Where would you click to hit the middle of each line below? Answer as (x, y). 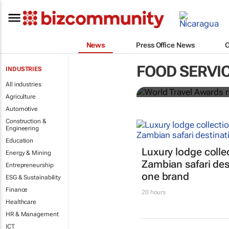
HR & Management (32, 214)
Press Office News (165, 45)
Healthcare (21, 202)
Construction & (26, 121)
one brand (165, 177)
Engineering (22, 128)
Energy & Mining (28, 153)
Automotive (22, 109)
